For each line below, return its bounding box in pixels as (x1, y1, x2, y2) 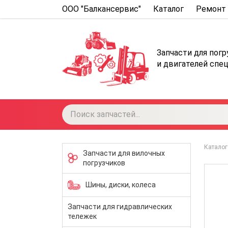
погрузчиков (83, 158, 126, 167)
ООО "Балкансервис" (62, 4, 141, 14)
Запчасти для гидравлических (68, 202, 172, 211)
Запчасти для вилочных (83, 149, 165, 157)
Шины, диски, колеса (85, 180, 156, 189)
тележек (68, 212, 97, 220)
